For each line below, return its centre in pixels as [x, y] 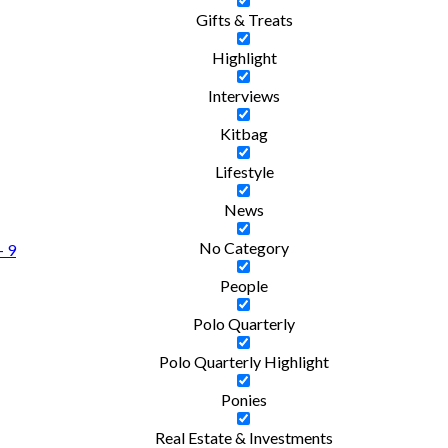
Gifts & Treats [244, 19]
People [244, 285]
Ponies [244, 399]
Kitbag [244, 133]
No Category [244, 247]
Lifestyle [244, 171]
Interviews [244, 95]
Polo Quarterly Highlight [244, 361]
